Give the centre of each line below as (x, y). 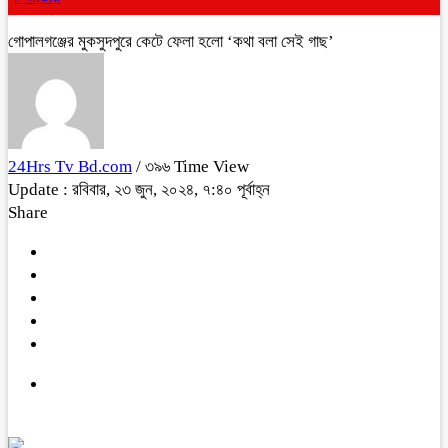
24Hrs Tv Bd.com (70, 166)
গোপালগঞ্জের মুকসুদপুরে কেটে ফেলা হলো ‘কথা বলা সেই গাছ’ (171, 41)
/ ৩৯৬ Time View (192, 166)
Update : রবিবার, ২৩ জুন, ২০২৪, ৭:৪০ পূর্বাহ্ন (139, 189)
